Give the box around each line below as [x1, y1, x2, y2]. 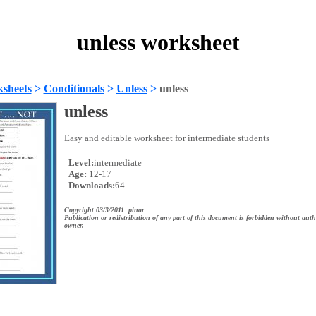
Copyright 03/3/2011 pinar [63, 206, 145, 214]
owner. [63, 221, 84, 229]
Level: [66, 157, 94, 168]
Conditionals [43, 83, 104, 95]
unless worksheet [76, 30, 240, 56]
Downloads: [66, 180, 115, 190]
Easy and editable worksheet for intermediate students [63, 133, 269, 143]
